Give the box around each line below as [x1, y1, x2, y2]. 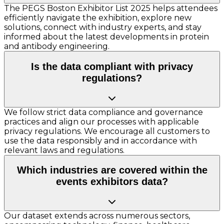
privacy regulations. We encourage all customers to [4, 126, 210, 136]
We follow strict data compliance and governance [4, 107, 203, 117]
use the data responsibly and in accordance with [4, 135, 197, 145]
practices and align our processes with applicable [4, 116, 199, 126]
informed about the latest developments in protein [4, 32, 209, 42]
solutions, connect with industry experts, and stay [4, 22, 201, 32]
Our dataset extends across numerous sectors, [4, 210, 190, 220]
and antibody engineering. [4, 41, 109, 51]
